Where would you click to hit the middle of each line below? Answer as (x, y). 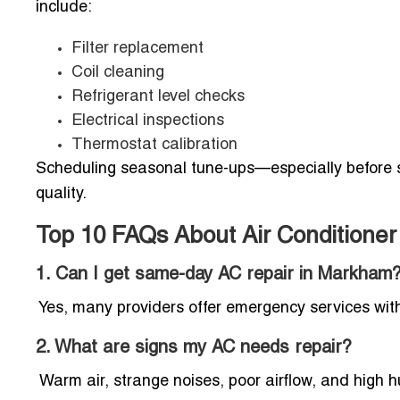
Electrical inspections (148, 121)
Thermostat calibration (154, 145)
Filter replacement (137, 48)
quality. (61, 194)
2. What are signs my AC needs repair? (194, 348)
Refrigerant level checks (158, 96)
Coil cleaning (118, 72)
